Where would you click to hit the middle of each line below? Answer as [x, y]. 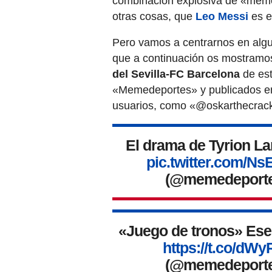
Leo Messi [222, 17]
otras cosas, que [154, 17]
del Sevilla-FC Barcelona [176, 74]
